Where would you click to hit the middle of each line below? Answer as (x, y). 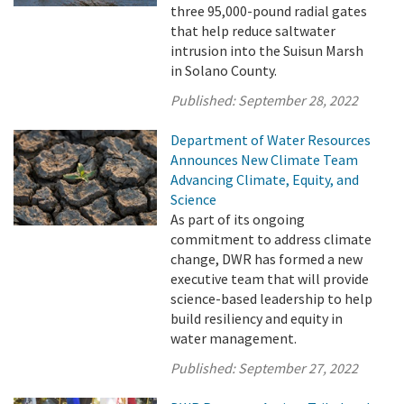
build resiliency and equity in (257, 318)
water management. (234, 338)
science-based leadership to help (272, 298)
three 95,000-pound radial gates (269, 11)
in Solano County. (224, 70)
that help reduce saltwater (253, 31)
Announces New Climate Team (265, 160)
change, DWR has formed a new (267, 259)
